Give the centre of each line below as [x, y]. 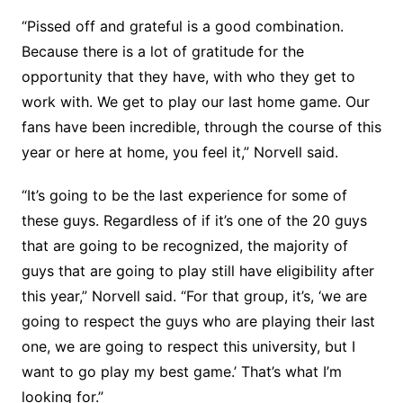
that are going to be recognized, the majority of [184, 246]
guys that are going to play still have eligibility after [197, 271]
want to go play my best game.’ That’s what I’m [181, 372]
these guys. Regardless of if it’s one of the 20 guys [194, 220]
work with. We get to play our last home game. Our [195, 102]
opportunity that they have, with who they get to [188, 76]
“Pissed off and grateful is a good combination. [182, 26]
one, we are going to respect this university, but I [188, 346]
